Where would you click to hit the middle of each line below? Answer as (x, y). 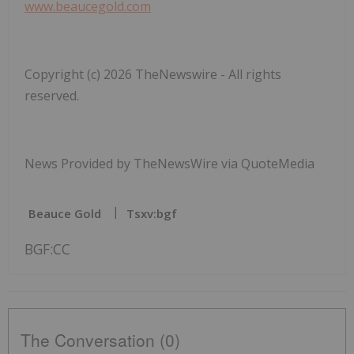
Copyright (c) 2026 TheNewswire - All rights (153, 74)
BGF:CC (47, 249)
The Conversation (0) (100, 339)
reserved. (52, 95)
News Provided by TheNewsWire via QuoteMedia (169, 163)
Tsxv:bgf (152, 213)
